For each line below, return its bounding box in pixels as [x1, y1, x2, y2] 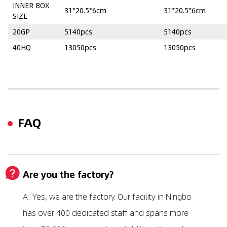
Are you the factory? [23, 167, 113, 182]
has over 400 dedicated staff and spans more [23, 206, 188, 219]
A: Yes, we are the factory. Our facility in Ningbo [23, 190, 192, 203]
